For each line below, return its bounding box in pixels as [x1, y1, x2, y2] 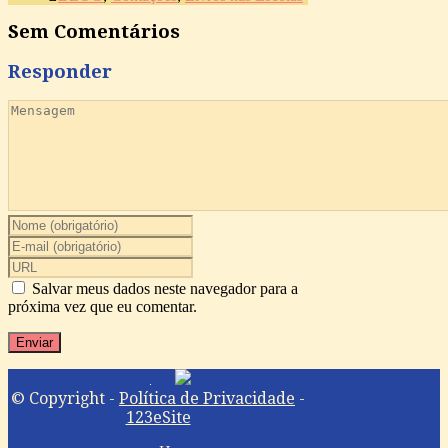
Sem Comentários [8, 20, 180, 42]
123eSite [125, 408, 191, 428]
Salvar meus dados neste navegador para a [32, 280, 298, 298]
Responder [8, 60, 112, 82]
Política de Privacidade [119, 389, 295, 409]
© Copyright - [11, 389, 119, 409]
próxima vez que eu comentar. [8, 298, 197, 316]
